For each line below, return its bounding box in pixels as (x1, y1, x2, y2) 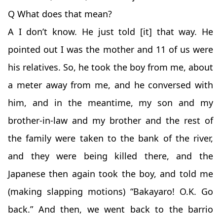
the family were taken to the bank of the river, (8, 132, 213, 145)
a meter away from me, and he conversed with (8, 79, 213, 91)
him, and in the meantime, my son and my (8, 97, 213, 109)
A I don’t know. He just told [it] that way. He (8, 26, 213, 38)
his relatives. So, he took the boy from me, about (8, 61, 213, 74)
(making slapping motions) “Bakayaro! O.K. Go (8, 185, 213, 198)
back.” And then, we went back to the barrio (8, 203, 213, 216)
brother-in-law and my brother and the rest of (8, 114, 213, 127)
